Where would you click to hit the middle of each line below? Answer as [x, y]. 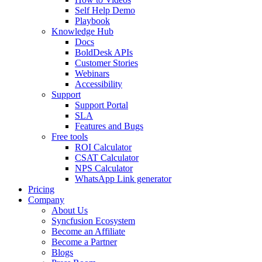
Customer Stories [106, 63]
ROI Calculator [103, 147]
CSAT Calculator [107, 157]
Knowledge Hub [82, 31]
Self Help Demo [105, 10]
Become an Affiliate [88, 231]
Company [46, 199]
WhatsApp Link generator [123, 178]
